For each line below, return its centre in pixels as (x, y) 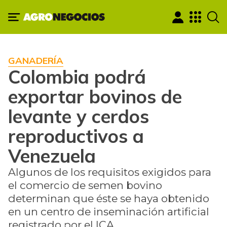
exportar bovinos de (95, 97)
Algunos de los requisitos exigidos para (110, 172)
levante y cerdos (79, 116)
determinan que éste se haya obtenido (109, 199)
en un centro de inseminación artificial (109, 212)
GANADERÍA (36, 61)
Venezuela (52, 156)
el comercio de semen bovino (85, 185)
